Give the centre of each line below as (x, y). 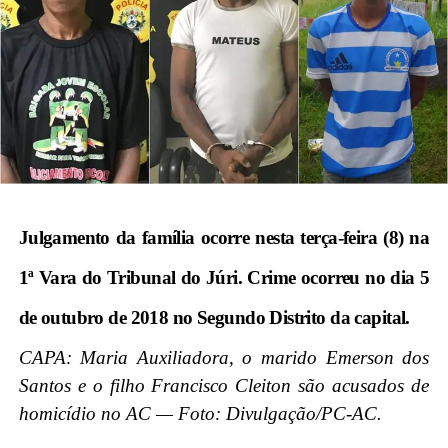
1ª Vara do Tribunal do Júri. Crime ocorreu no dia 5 (224, 277)
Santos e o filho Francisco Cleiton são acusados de (224, 385)
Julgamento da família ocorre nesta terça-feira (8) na (224, 237)
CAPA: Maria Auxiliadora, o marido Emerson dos (224, 357)
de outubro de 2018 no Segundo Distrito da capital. (214, 317)
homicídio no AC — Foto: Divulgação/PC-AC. (200, 413)
